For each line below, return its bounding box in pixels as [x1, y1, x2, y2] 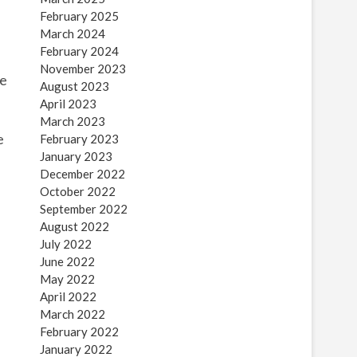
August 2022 [40, 219, 109, 233]
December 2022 [40, 167, 125, 181]
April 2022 [40, 289, 96, 304]
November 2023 [40, 61, 126, 76]
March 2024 [40, 26, 105, 41]
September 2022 [40, 202, 127, 216]
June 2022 [40, 254, 95, 269]
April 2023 [40, 96, 96, 111]
